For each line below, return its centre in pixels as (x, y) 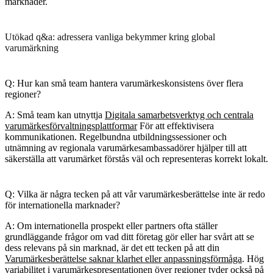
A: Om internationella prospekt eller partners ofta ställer (111, 225)
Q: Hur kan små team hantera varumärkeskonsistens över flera (124, 83)
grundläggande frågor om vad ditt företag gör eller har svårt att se (129, 236)
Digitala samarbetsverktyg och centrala (179, 115)
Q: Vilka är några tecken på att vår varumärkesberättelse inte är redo (135, 194)
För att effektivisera (175, 126)
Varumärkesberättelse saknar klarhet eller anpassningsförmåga (123, 258)
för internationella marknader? (62, 205)
